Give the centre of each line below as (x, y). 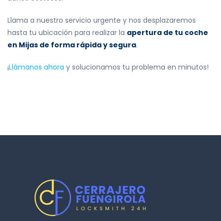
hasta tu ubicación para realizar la (67, 33)
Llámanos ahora (37, 67)
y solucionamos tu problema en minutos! (136, 67)
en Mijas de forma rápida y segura (72, 45)
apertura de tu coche (167, 33)
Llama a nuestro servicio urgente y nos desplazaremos (102, 20)
